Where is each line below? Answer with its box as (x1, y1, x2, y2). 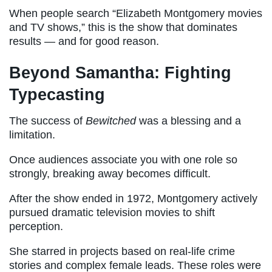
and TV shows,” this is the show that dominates (9, 21, 237, 33)
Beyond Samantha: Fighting (9, 63, 231, 83)
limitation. (9, 129, 55, 141)
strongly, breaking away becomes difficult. (9, 168, 211, 180)
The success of (9, 115, 86, 127)
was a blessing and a (136, 115, 241, 127)
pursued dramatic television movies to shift (9, 206, 215, 219)
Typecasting (9, 85, 105, 104)
